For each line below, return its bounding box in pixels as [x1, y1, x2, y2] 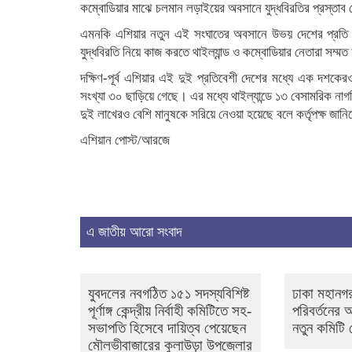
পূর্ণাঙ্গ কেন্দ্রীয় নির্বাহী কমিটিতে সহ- [88, 302, 251, 319]
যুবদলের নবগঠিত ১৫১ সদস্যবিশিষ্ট [88, 285, 249, 302]
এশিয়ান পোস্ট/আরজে [80, 133, 170, 148]
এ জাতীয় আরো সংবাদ [86, 224, 182, 240]
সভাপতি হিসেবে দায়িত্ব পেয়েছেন [88, 320, 246, 336]
